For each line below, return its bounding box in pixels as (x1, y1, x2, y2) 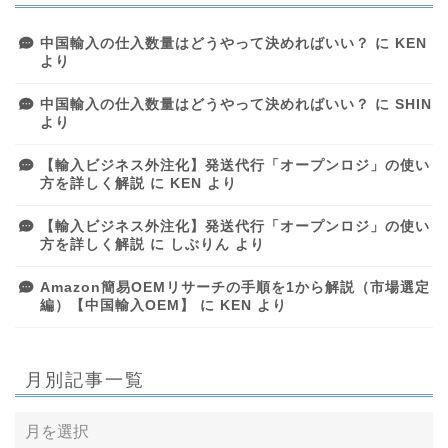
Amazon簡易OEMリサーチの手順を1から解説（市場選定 (40, 279, 430, 295)
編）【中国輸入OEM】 (40, 297, 195, 313)
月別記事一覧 (25, 367, 145, 390)
